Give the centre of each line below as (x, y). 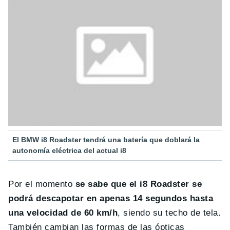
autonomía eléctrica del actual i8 (69, 150)
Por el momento (42, 184)
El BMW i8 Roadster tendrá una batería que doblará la (106, 139)
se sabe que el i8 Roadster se (139, 184)
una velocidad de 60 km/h (63, 213)
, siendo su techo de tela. (169, 213)
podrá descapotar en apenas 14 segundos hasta (111, 198)
